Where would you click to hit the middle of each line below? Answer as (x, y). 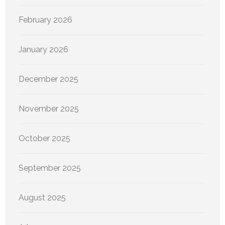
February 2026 (45, 20)
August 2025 (42, 198)
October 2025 (44, 139)
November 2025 (49, 109)
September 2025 (50, 168)
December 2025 (48, 79)
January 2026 (43, 50)
